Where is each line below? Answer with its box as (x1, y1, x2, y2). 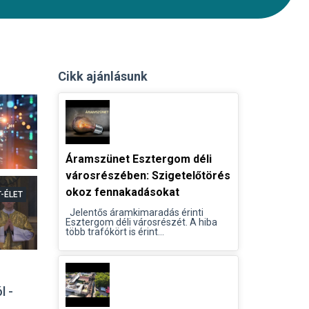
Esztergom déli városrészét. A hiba (65, 217, 217, 228)
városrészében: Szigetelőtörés (65, 169, 230, 182)
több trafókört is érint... (65, 226, 164, 237)
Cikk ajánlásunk (57, 69, 148, 83)
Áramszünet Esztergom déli (65, 152, 212, 166)
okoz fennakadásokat (65, 186, 179, 199)
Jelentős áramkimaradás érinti (65, 207, 203, 218)
